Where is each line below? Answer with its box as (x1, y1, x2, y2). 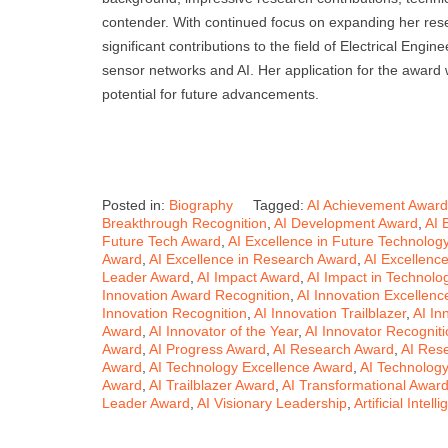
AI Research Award (273, 341, 394, 358)
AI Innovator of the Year (149, 323, 298, 340)
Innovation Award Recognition (102, 287, 290, 304)
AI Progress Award (149, 341, 266, 358)
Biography (169, 197, 233, 214)
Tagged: (253, 197, 307, 214)
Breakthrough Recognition (102, 215, 267, 232)
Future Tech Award (102, 233, 221, 250)
